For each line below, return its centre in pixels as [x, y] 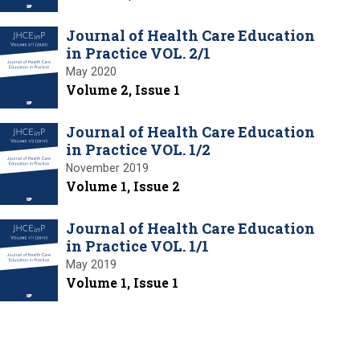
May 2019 [91, 264]
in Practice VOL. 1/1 [137, 245]
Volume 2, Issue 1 [123, 89]
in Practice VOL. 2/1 [138, 53]
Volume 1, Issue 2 [123, 186]
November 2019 [107, 168]
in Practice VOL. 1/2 [138, 149]
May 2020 [91, 71]
